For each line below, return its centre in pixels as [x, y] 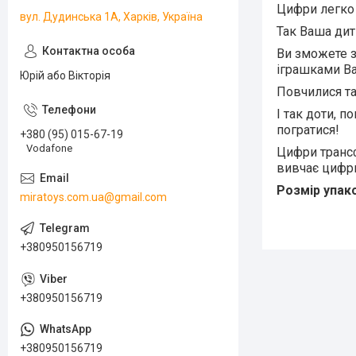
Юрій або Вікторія [65, 75]
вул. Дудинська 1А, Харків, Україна [111, 17]
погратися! [310, 130]
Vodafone [49, 148]
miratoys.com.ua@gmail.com [93, 197]
